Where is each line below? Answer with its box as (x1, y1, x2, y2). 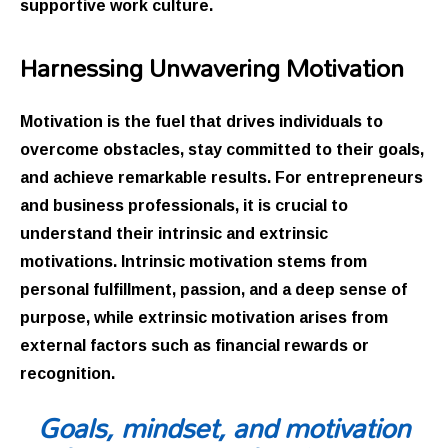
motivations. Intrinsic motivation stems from (20, 245, 367, 276)
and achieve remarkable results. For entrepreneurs (20, 161, 423, 192)
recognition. (20, 357, 115, 388)
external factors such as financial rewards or (20, 329, 369, 360)
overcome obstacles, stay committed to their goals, (20, 133, 424, 164)
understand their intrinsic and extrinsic (20, 217, 328, 248)
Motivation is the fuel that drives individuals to (20, 105, 383, 136)
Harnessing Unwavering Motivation (20, 42, 404, 93)
